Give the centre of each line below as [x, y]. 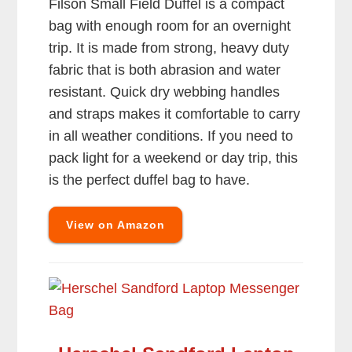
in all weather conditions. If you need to [171, 136]
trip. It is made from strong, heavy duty [169, 48]
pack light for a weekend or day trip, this [174, 158]
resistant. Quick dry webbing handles [165, 92]
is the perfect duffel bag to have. [150, 180]
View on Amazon [116, 225]
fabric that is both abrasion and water [165, 70]
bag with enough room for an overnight [170, 26]
